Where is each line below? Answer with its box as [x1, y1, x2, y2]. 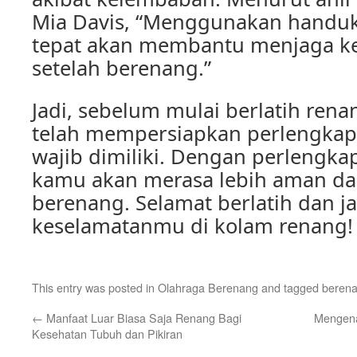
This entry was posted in [32, 279, 158, 296]
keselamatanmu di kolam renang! [32, 212, 353, 239]
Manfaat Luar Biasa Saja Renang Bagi [43, 309, 241, 326]
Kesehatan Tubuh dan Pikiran [32, 325, 182, 342]
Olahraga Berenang [158, 279, 258, 296]
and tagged [258, 279, 322, 296]
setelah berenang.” [32, 54, 211, 81]
